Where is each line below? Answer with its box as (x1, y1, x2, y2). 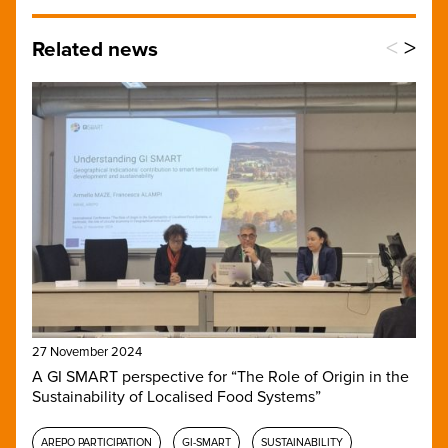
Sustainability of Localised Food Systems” (32, 386, 321, 407)
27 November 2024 (32, 343, 142, 360)
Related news (32, 36, 158, 62)
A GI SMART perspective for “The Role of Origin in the (32, 366, 409, 387)
